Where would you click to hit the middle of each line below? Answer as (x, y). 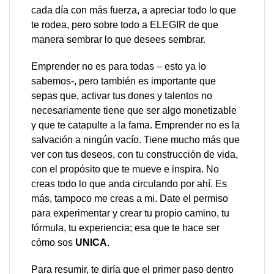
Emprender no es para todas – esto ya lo (119, 66)
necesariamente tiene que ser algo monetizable (134, 110)
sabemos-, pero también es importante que (124, 81)
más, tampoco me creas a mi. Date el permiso (130, 198)
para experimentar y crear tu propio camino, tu (130, 213)
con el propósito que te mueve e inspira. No (125, 169)
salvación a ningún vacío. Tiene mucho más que (135, 140)
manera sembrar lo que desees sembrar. (118, 39)
